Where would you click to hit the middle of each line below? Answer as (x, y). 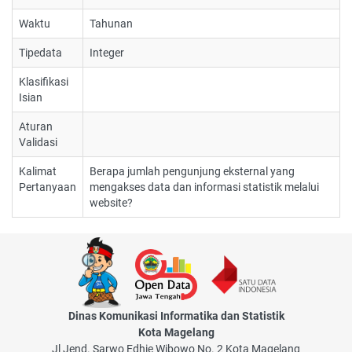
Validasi (38, 142)
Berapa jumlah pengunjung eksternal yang (192, 171)
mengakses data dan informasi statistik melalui (204, 187)
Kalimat (38, 171)
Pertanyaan (48, 187)
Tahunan (111, 24)
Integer (107, 53)
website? (111, 203)
